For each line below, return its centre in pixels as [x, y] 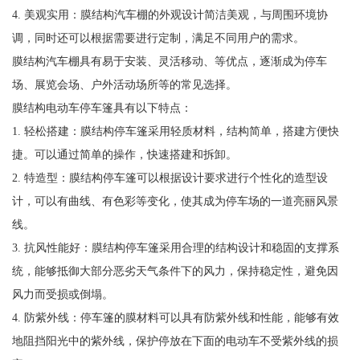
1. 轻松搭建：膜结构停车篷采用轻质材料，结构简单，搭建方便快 [175, 131]
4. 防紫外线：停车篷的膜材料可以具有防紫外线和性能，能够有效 [175, 317]
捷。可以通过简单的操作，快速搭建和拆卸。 [124, 154]
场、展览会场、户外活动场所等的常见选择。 [124, 84]
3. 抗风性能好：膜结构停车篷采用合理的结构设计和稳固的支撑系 [175, 247]
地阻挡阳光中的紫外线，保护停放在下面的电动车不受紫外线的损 [175, 340]
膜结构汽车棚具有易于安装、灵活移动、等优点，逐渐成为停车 [169, 61]
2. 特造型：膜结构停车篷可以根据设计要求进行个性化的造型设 [170, 177]
